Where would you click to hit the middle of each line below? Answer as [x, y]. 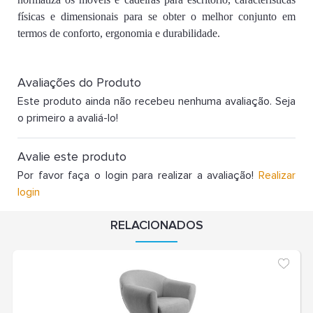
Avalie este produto [72, 156]
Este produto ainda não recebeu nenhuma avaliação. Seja [156, 101]
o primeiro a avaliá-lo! [68, 118]
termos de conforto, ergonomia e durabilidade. [119, 33]
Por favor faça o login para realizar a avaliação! [136, 175]
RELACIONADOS [156, 225]
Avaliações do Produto [79, 82]
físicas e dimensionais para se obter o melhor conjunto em [156, 16]
